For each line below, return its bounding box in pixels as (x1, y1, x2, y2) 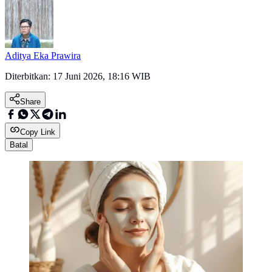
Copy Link (20, 127, 55, 137)
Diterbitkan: (5, 71, 53, 82)
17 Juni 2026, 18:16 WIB (53, 71, 151, 82)
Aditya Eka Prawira (5, 50, 81, 61)
